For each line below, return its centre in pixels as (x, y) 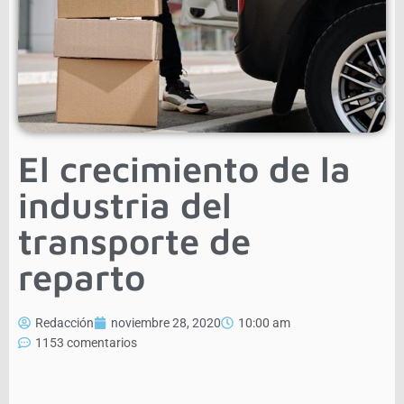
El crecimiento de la (184, 169)
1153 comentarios (86, 343)
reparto (82, 277)
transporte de (134, 241)
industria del (125, 205)
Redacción (64, 323)
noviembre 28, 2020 (166, 323)
